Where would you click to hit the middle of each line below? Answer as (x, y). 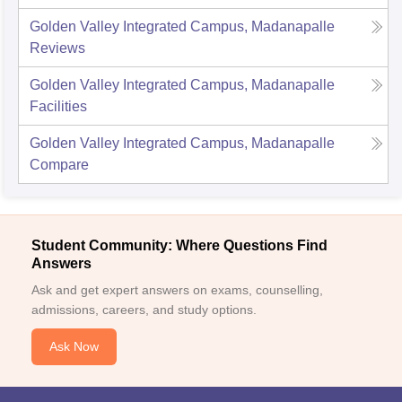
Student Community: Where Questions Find (179, 246)
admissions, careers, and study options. (144, 310)
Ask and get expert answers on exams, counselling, (177, 290)
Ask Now (74, 347)
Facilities (58, 107)
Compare (59, 165)
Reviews (57, 48)
